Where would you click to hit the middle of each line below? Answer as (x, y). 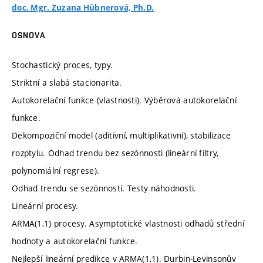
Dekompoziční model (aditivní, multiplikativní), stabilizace (122, 135)
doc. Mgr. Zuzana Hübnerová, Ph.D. (83, 8)
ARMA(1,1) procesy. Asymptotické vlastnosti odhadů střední (128, 223)
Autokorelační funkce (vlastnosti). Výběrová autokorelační (124, 100)
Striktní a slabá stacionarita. (67, 82)
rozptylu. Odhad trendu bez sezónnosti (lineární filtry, (115, 153)
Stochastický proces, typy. (63, 65)
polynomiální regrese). (56, 170)
